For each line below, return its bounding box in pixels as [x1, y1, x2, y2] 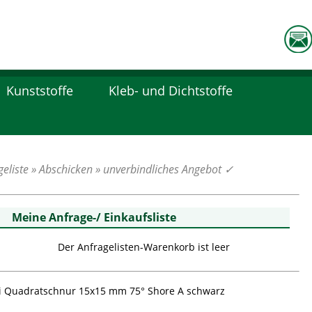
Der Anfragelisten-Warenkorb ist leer [58, 240, 230, 253]
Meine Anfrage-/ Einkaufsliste [12, 210, 176, 225]
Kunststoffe [6, 82, 73, 99]
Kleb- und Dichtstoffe [109, 82, 233, 99]
